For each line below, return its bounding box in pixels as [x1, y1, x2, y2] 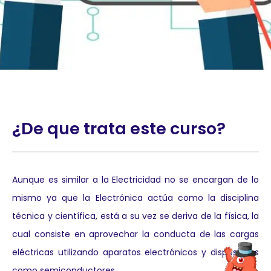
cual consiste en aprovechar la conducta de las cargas [12, 228, 259, 240]
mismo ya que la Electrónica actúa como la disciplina [12, 192, 259, 204]
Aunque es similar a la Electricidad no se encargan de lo [12, 174, 259, 186]
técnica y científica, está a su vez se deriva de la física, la [12, 210, 259, 222]
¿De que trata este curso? [12, 117, 226, 140]
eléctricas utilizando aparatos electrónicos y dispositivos [12, 246, 259, 258]
